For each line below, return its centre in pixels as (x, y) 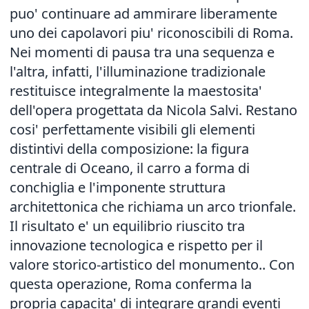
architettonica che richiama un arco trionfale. (153, 207)
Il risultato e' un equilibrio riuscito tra (127, 226)
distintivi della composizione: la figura (129, 149)
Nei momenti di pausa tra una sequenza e (142, 52)
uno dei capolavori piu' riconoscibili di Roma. (151, 33)
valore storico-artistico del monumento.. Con (152, 265)
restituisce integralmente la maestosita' (136, 91)
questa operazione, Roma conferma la (131, 284)
